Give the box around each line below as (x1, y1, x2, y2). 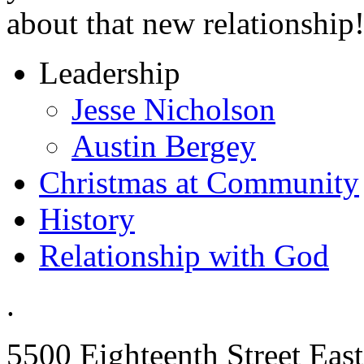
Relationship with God (39, 237, 329, 273)
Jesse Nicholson (71, 91, 275, 127)
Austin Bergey (71, 128, 256, 163)
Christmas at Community (39, 164, 359, 200)
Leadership (39, 54, 180, 90)
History (39, 201, 135, 236)
